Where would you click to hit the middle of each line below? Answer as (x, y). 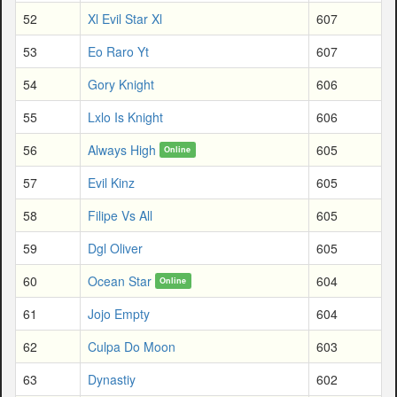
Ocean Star (120, 280)
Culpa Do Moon (132, 346)
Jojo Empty (119, 313)
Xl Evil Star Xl (125, 18)
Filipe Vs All (120, 215)
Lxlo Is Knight (125, 117)
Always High (122, 149)
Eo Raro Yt (118, 51)
